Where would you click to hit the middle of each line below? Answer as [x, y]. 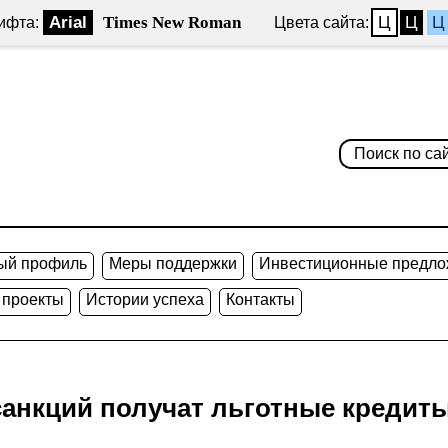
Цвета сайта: [321, 22]
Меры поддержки [173, 263]
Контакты [260, 299]
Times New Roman [172, 22]
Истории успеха [145, 299]
